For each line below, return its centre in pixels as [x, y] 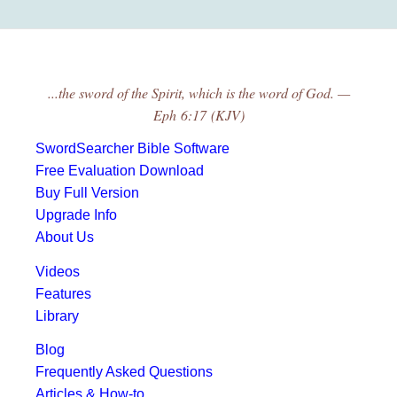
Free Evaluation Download [120, 171]
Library [57, 315]
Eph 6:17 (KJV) [198, 114]
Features [63, 293]
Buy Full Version [87, 193]
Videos [58, 271]
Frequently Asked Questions [124, 372]
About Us [65, 237]
